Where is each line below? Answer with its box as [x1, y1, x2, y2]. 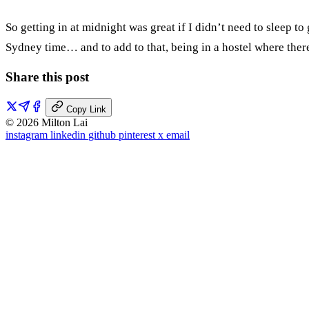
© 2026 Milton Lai [6, 117, 88, 129]
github [88, 129, 119, 141]
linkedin [50, 129, 88, 141]
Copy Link [66, 104, 106, 115]
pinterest [119, 129, 158, 141]
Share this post [6, 70, 89, 85]
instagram [6, 129, 50, 141]
